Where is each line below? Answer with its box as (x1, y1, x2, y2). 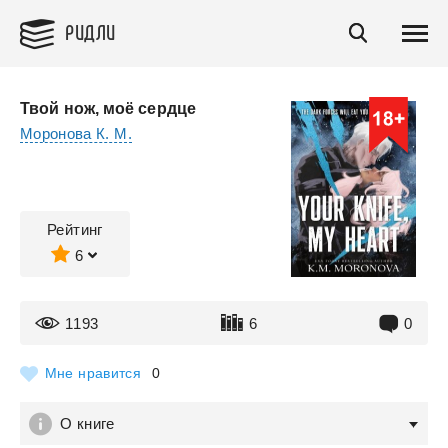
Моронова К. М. (20, 125, 132, 142)
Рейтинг (47, 221, 103, 238)
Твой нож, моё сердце (20, 100, 196, 117)
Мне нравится (44, 365, 141, 381)
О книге (60, 415, 115, 432)
